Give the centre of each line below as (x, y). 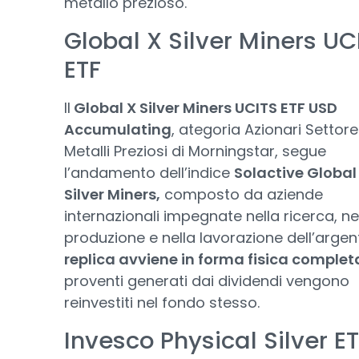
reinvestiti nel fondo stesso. (162, 303)
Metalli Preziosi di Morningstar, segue (195, 151)
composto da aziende (242, 195)
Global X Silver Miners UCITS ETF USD (204, 108)
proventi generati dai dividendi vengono (207, 281)
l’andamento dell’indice (149, 173)
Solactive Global (295, 173)
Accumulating (118, 130)
